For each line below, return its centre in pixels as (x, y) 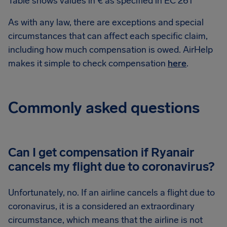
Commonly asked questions (104, 108)
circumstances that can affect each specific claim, (108, 36)
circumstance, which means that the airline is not (105, 220)
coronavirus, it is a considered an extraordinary (101, 206)
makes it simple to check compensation (88, 63)
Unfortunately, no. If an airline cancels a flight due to (111, 193)
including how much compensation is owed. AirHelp (110, 50)
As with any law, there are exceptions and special (106, 22)
